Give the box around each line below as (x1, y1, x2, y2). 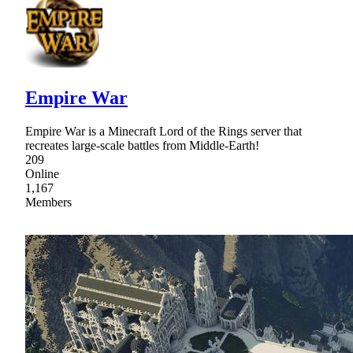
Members (25, 195, 72, 209)
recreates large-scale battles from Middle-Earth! (25, 138, 259, 152)
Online (25, 166, 59, 180)
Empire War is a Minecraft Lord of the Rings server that (25, 124, 302, 138)
